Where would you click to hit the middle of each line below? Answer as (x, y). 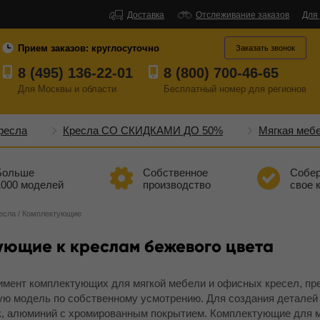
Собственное (175, 172)
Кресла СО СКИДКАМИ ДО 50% (143, 130)
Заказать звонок (265, 48)
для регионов (276, 89)
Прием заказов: (55, 48)
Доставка (146, 15)
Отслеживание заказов (242, 15)
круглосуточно (125, 48)
